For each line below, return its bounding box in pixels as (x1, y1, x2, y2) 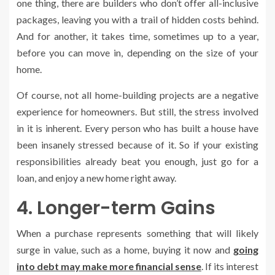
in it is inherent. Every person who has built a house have (17, 122, 258, 134)
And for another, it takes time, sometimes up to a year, (17, 30, 258, 42)
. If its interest (201, 260, 258, 273)
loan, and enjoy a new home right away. (17, 172, 176, 184)
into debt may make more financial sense (17, 260, 201, 273)
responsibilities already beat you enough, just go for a (17, 155, 258, 168)
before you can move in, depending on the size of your (17, 47, 258, 59)
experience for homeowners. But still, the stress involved (17, 106, 258, 118)
